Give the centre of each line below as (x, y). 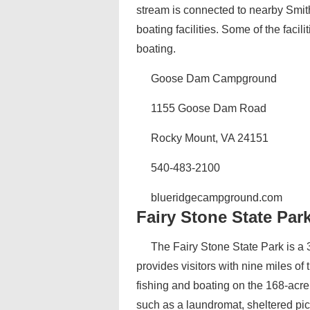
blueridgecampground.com (217, 198)
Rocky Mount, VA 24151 (210, 138)
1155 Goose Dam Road (209, 108)
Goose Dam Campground (214, 79)
